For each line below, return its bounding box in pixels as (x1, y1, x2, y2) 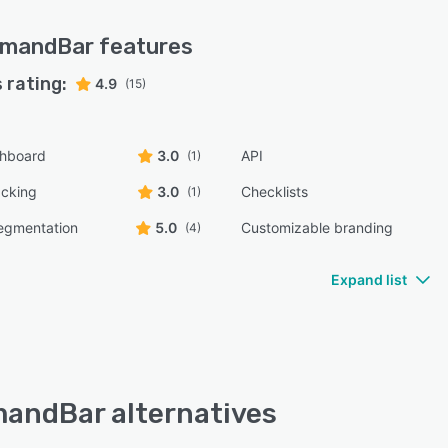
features (94, 33, 193, 60)
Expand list (331, 271, 407, 288)
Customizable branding (241, 219, 394, 236)
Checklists (241, 183, 309, 200)
